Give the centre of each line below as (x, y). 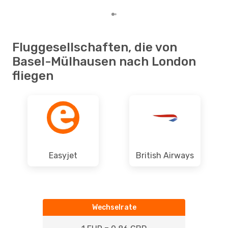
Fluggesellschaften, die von (95, 47)
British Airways (165, 155)
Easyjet (63, 155)
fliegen (33, 76)
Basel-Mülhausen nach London (104, 61)
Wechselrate (114, 207)
